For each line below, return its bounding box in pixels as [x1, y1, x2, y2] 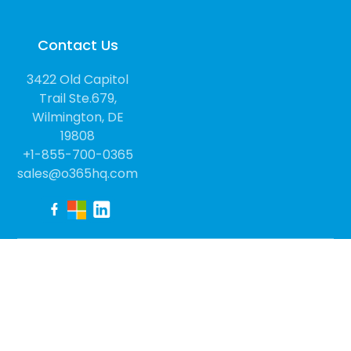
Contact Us [37, 35, 118, 56]
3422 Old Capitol [27, 71, 129, 89]
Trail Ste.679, [38, 89, 117, 108]
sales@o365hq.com [17, 165, 139, 183]
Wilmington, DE [31, 108, 124, 127]
